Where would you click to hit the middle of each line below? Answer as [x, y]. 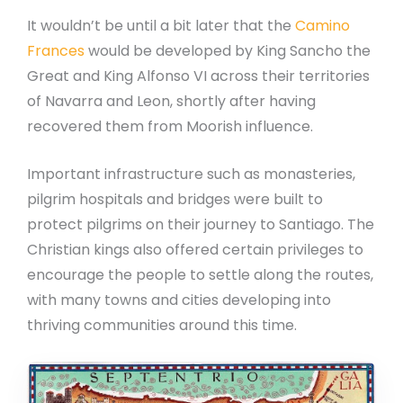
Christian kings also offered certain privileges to [195, 250]
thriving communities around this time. [162, 326]
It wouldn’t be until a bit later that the [161, 25]
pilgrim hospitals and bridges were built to [175, 200]
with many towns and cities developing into [179, 300]
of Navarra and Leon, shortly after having [171, 101]
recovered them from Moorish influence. [170, 126]
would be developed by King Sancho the [228, 50]
